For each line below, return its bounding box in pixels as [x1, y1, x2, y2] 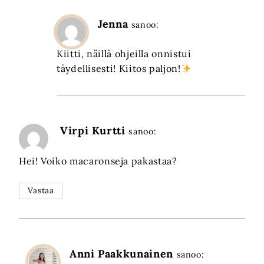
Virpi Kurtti [60, 124, 126, 138]
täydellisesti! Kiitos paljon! [57, 62, 181, 75]
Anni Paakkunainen [70, 247, 173, 261]
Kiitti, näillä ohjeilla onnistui [57, 48, 192, 60]
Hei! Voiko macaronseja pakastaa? [19, 154, 177, 167]
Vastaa [27, 185, 54, 196]
